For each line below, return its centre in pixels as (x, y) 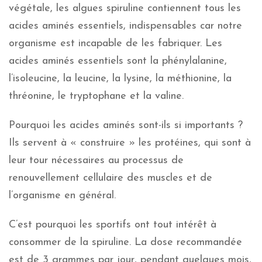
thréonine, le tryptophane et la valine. (96, 96)
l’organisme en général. (62, 195)
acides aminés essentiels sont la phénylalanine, (118, 61)
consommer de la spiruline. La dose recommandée (125, 242)
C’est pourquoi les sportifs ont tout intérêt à (113, 225)
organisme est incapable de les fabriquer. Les (116, 43)
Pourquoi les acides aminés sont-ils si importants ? (126, 125)
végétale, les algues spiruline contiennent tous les (125, 8)
